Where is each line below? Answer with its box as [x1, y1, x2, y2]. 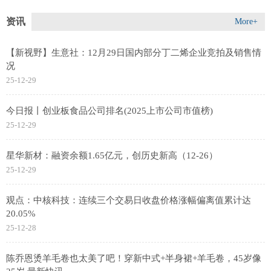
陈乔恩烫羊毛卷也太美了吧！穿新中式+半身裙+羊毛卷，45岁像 [6, 253, 261, 264]
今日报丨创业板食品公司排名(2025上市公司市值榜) [6, 106, 213, 116]
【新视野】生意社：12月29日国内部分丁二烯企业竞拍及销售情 [6, 48, 261, 58]
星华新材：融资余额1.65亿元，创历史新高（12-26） [6, 151, 218, 161]
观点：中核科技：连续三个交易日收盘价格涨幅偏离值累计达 [6, 195, 251, 206]
